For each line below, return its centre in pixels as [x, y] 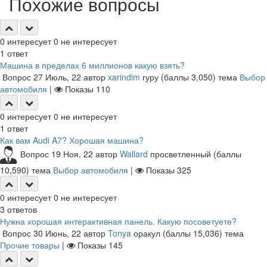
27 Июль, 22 [57, 77]
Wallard [134, 153]
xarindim [124, 77]
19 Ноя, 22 [72, 153]
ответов [21, 209]
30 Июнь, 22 [57, 233]
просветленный [181, 153]
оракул [147, 233]
